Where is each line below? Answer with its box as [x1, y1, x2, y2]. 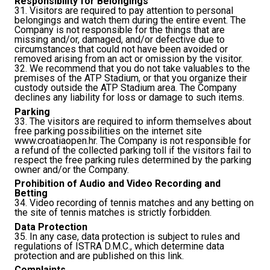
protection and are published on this [14, 250, 168, 262]
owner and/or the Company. [14, 163, 129, 175]
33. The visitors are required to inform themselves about [14, 115, 251, 127]
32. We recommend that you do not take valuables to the [14, 63, 250, 75]
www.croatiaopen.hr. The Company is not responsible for [14, 134, 251, 146]
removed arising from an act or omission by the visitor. [14, 53, 243, 65]
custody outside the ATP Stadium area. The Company [14, 82, 237, 94]
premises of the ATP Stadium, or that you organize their [14, 72, 247, 84]
